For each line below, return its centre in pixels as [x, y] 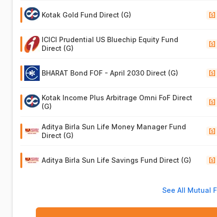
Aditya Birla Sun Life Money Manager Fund [114, 127]
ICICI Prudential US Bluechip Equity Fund [110, 39]
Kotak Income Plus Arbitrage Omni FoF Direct [117, 98]
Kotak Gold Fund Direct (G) [87, 15]
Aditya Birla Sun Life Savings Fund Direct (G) [117, 160]
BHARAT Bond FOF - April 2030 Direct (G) [110, 73]
